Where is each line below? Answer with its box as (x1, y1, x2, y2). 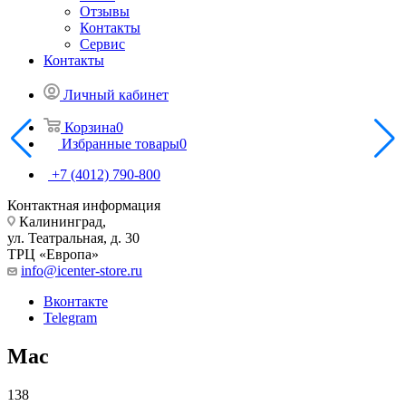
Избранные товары (62, 135, 179, 151)
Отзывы (80, 3, 130, 19)
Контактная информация (7, 197, 160, 213)
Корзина (64, 119, 116, 135)
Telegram (43, 309, 97, 325)
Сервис (80, 35, 125, 52)
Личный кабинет (63, 86, 169, 102)
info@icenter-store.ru (21, 262, 142, 278)
